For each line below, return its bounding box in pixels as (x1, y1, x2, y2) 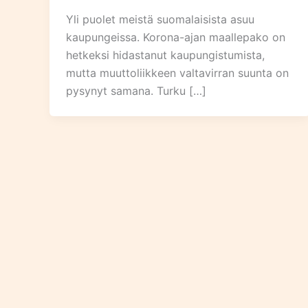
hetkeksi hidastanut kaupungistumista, (66, 48, 265, 63)
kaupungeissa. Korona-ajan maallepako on (66, 30, 285, 45)
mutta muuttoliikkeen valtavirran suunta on (66, 66, 289, 80)
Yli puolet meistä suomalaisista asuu (66, 12, 254, 27)
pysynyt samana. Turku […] (66, 84, 206, 98)
